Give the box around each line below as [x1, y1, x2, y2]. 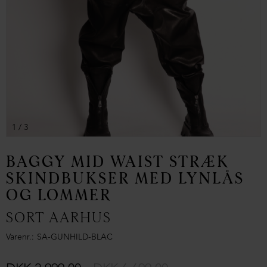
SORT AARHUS [6, 211, 111, 225]
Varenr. [6, 233, 32, 242]
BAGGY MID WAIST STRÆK [6, 155, 229, 170]
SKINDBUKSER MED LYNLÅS [6, 172, 244, 187]
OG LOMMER [6, 188, 111, 203]
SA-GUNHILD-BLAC [37, 233, 113, 242]
